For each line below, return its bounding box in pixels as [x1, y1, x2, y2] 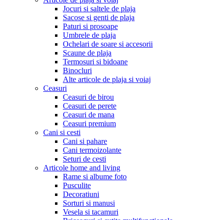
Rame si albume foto [63, 172, 127, 181]
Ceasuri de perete [63, 101, 116, 110]
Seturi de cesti [63, 154, 106, 163]
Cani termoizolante [63, 145, 121, 154]
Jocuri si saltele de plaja [63, 4, 136, 13]
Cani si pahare [63, 137, 107, 145]
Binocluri [63, 66, 92, 75]
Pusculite [63, 181, 91, 190]
